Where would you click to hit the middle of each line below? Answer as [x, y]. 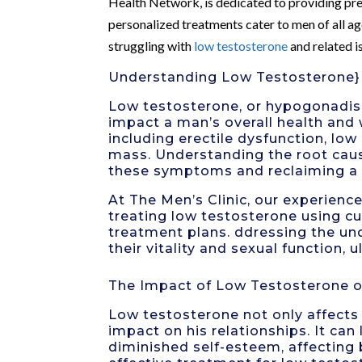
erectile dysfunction [252, 138]
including [144, 138]
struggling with [152, 45]
